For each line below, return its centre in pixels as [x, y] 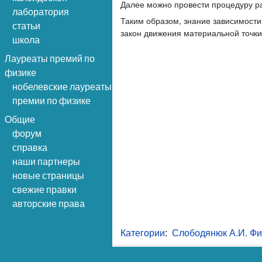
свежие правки [44, 189]
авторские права [49, 203]
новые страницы [48, 175]
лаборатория [41, 11]
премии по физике [51, 100]
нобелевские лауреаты [62, 86]
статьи [26, 25]
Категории [143, 232]
